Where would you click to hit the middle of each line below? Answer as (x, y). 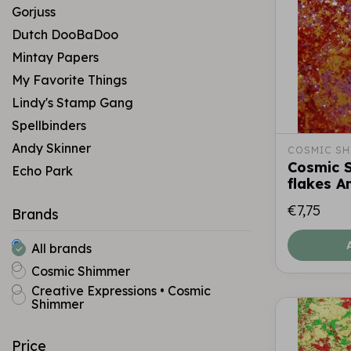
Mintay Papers (55, 57)
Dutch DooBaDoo (65, 34)
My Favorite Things (69, 80)
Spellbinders (49, 125)
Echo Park (42, 171)
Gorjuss (34, 12)
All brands (62, 248)
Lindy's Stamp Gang (72, 103)
